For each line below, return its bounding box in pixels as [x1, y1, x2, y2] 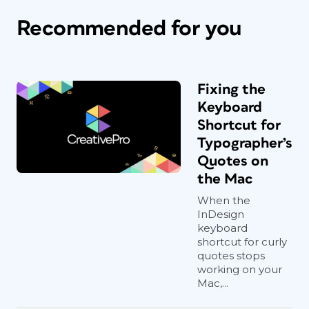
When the [197, 194, 250, 208]
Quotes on [197, 154, 268, 169]
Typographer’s [197, 136, 292, 151]
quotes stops [197, 249, 265, 263]
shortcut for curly [197, 235, 287, 249]
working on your [197, 263, 282, 277]
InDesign [197, 208, 244, 221]
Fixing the [197, 82, 266, 97]
